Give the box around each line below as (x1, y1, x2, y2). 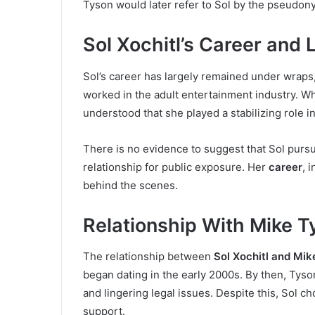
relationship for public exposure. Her (83, 160, 269, 174)
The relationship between (83, 250, 214, 264)
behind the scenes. (83, 178, 178, 192)
